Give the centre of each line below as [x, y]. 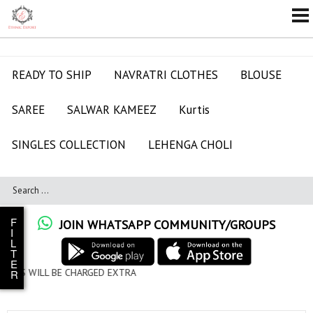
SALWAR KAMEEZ [112, 110]
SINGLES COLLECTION [69, 145]
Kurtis [194, 110]
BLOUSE [261, 75]
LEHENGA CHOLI [190, 145]
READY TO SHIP [52, 75]
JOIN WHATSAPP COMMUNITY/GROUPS [164, 225]
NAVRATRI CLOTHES [166, 75]
